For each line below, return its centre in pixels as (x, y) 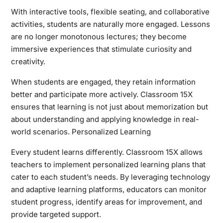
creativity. (28, 61)
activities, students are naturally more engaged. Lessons (110, 24)
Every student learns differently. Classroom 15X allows (107, 152)
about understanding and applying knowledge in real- (105, 119)
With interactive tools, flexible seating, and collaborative (110, 11)
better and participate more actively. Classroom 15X (102, 94)
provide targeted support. (56, 214)
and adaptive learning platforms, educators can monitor (109, 189)
